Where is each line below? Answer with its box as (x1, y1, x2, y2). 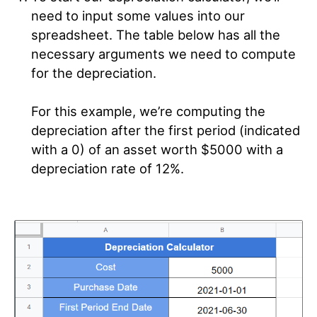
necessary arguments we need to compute (30, 46, 296, 62)
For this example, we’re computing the (30, 103, 265, 119)
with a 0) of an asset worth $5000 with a (30, 142, 283, 157)
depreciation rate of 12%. (30, 161, 184, 176)
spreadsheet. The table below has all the (30, 27, 280, 42)
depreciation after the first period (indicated (30, 122, 300, 138)
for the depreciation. (30, 65, 156, 81)
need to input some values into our (30, 8, 245, 23)
